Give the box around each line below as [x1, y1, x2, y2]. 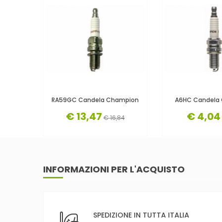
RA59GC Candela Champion [52, 95, 139, 104]
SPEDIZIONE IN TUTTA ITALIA [93, 210, 189, 220]
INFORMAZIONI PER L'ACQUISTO [43, 163, 185, 175]
